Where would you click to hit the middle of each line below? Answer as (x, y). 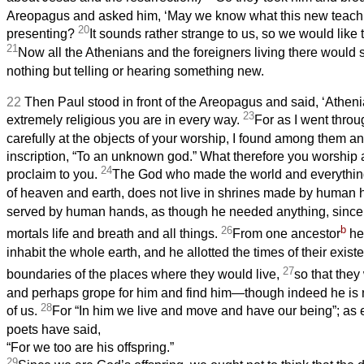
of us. (24, 311)
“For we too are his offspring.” (90, 348)
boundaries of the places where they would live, (145, 275)
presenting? (42, 33)
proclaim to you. (54, 174)
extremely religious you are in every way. (125, 119)
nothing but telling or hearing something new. (135, 71)
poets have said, (54, 330)
